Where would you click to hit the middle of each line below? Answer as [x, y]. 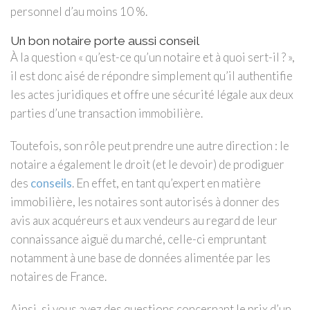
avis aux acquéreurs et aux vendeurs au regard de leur [144, 220]
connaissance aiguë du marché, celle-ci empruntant [138, 239]
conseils [51, 183]
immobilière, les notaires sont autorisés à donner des [145, 202]
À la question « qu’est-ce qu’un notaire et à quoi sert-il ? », [153, 57]
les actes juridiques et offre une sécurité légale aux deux [152, 94]
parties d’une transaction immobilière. [107, 113]
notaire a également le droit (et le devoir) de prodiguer [147, 164]
